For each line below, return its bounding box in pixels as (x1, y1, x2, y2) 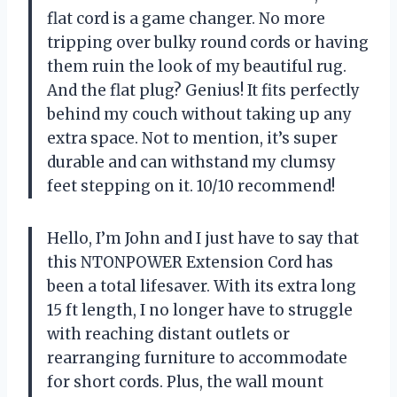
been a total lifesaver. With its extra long (47, 276, 356, 296)
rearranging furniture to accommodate (47, 347, 347, 368)
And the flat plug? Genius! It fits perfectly (47, 80, 360, 100)
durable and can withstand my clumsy (47, 152, 336, 172)
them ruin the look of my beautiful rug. (47, 56, 346, 76)
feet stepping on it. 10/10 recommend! (47, 175, 335, 196)
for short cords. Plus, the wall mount (47, 371, 323, 392)
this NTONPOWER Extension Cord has (47, 252, 333, 272)
